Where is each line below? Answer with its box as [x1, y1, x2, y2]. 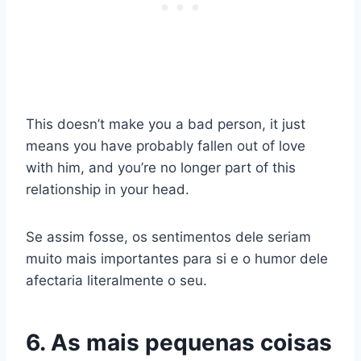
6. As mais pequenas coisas [26, 329, 332, 357]
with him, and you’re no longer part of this [26, 160, 296, 176]
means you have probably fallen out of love [26, 138, 305, 155]
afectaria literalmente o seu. [26, 272, 207, 289]
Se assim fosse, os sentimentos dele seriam [26, 229, 311, 246]
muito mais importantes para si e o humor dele [26, 251, 328, 268]
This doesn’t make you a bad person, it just [26, 116, 305, 133]
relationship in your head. [26, 181, 189, 198]
